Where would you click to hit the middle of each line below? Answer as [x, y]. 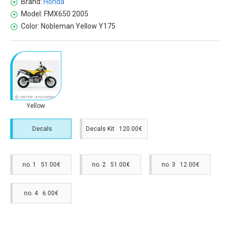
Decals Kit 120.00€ [115, 129]
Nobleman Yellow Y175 [78, 26]
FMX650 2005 [66, 14]
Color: [30, 26]
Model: [32, 14]
